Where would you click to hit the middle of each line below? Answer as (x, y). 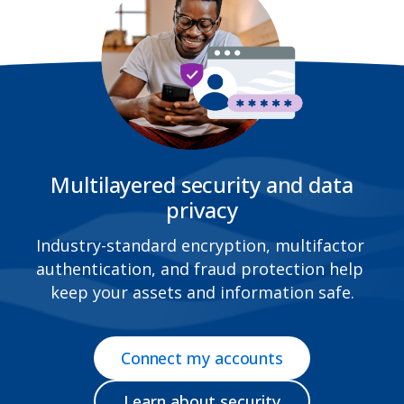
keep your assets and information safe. (202, 292)
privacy (202, 209)
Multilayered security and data (202, 184)
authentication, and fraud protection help (200, 268)
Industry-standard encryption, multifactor (200, 245)
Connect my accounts (202, 358)
